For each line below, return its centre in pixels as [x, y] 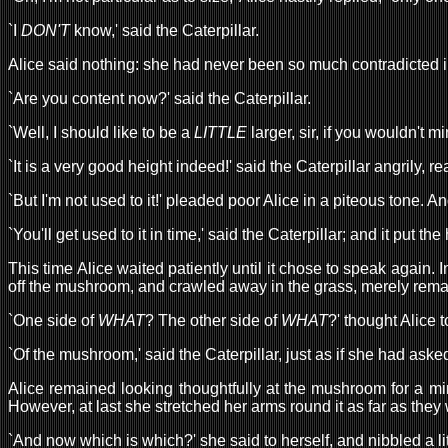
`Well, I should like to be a [101, 132]
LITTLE [220, 132]
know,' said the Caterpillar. [164, 30]
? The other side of [213, 320]
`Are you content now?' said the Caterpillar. [159, 98]
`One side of [53, 320]
